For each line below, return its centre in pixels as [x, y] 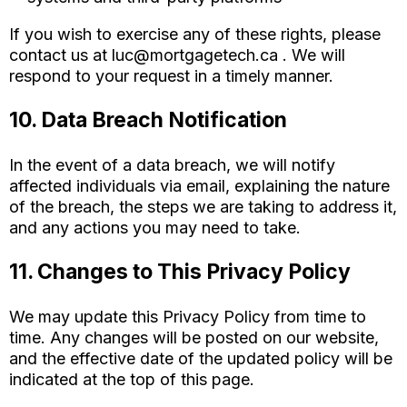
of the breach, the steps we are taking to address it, [203, 207]
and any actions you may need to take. [155, 228]
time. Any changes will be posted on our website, [194, 338]
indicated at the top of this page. [132, 379]
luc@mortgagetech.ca [195, 55]
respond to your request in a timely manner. [171, 76]
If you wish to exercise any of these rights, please [195, 34]
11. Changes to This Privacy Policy [180, 272]
